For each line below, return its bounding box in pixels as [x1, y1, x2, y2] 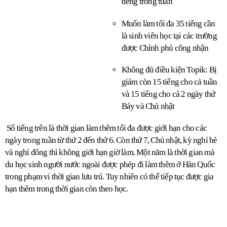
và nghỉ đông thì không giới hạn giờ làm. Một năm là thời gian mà [5, 147, 214, 158]
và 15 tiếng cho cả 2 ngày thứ [121, 89, 215, 99]
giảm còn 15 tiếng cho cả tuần [121, 77, 217, 87]
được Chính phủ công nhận [121, 43, 209, 53]
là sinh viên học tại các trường [121, 30, 217, 41]
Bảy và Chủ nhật [121, 101, 175, 111]
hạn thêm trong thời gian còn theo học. [5, 184, 128, 194]
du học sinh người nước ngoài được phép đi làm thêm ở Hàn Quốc [5, 160, 215, 170]
